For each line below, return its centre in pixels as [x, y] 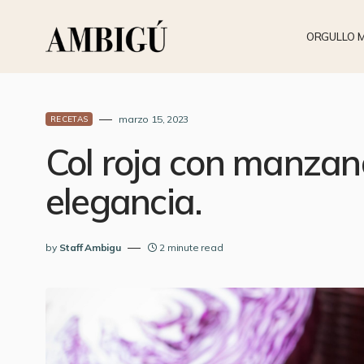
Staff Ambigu [90, 247]
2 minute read [191, 247]
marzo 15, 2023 [154, 119]
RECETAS [69, 119]
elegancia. [124, 201]
